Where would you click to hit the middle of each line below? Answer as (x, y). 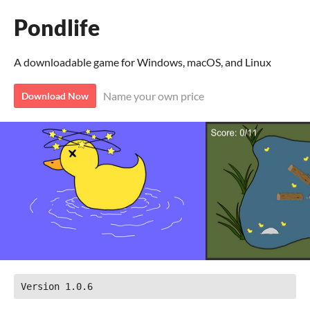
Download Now (55, 96)
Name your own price (154, 96)
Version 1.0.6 (57, 286)
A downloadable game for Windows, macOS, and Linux (143, 62)
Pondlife (57, 27)
